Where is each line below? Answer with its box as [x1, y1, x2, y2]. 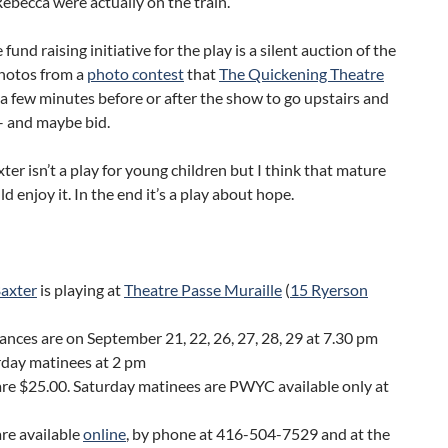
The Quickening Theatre [219, 64, 384, 83]
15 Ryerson [290, 280, 368, 299]
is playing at [37, 280, 124, 299]
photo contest [87, 64, 184, 83]
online [83, 424, 126, 443]
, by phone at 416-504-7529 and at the [126, 424, 390, 443]
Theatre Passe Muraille [124, 280, 282, 299]
